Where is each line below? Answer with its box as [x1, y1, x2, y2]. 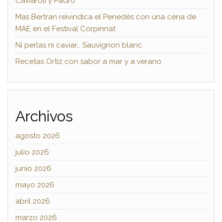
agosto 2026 [15, 131, 60, 140]
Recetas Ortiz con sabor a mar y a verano [15, 56, 162, 66]
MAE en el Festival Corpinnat [15, 24, 115, 33]
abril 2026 [15, 196, 50, 206]
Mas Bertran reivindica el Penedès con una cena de [15, 12, 196, 21]
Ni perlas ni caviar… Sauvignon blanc [15, 40, 142, 50]
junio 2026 [15, 164, 52, 173]
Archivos [15, 107, 73, 125]
